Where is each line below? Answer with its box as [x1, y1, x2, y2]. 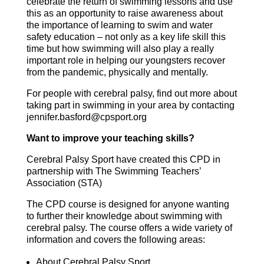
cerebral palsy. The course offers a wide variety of [26, 223, 232, 233]
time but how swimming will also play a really [26, 44, 214, 54]
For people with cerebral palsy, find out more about [26, 88, 237, 98]
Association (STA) [26, 178, 102, 188]
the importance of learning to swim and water [26, 20, 213, 30]
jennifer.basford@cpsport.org [26, 112, 147, 122]
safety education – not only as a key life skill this [26, 32, 226, 42]
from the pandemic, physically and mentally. [26, 67, 208, 77]
